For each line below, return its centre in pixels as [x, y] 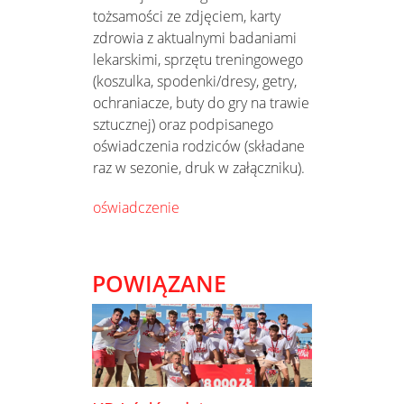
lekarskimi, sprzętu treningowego [198, 59]
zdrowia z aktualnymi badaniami [195, 37]
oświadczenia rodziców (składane [199, 146]
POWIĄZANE [159, 283]
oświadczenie [136, 207]
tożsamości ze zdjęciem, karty [187, 16]
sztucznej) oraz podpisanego [183, 124]
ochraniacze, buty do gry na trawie [201, 102]
